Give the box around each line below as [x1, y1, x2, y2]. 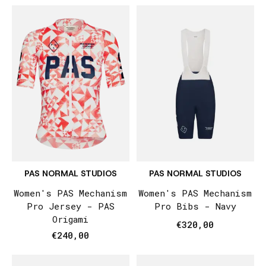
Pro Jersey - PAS [26, 200, 115, 213]
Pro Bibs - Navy [154, 200, 236, 213]
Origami [52, 213, 89, 226]
